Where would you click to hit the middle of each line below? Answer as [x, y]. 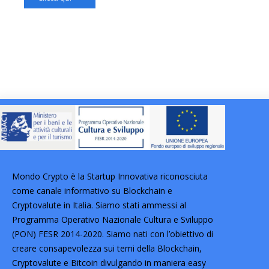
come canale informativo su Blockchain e [92, 190]
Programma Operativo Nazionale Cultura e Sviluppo [113, 219]
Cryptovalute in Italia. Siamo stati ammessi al [99, 205]
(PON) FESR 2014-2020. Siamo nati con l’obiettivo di [113, 234]
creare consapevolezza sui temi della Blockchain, [107, 248]
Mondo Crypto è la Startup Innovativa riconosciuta [110, 176]
